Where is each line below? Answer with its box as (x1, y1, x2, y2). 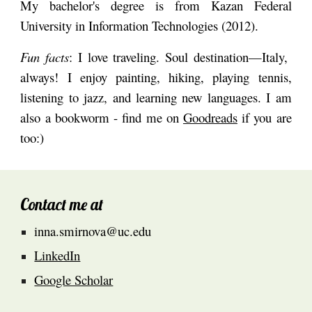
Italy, (261, 48, 292, 66)
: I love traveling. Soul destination (69, 48, 249, 66)
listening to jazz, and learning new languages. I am (20, 88, 292, 107)
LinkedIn (34, 247, 81, 264)
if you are (237, 109, 292, 127)
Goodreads (182, 109, 237, 127)
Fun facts (20, 48, 70, 66)
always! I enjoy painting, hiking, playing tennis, (20, 68, 292, 86)
